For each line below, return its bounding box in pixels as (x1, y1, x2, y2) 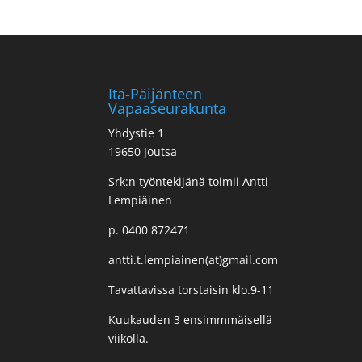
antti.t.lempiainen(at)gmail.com (108, 252, 279, 268)
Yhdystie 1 (108, 125, 165, 141)
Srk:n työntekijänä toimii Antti (108, 174, 269, 190)
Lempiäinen (108, 192, 173, 208)
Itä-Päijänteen (108, 84, 203, 104)
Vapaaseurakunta (108, 99, 227, 119)
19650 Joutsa (108, 144, 178, 160)
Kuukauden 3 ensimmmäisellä (108, 312, 273, 328)
